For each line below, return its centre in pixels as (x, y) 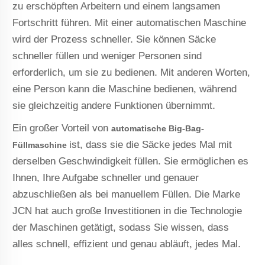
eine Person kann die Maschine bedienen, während (125, 89)
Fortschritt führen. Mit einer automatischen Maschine (130, 22)
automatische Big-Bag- (158, 128)
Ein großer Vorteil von (62, 128)
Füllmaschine (41, 145)
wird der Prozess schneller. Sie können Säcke (114, 39)
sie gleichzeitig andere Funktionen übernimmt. (114, 105)
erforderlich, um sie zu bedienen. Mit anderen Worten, (132, 72)
